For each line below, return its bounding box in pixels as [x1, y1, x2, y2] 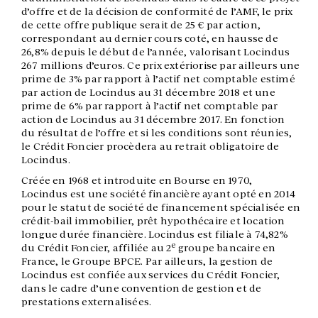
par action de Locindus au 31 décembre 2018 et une [21, 87, 275, 99]
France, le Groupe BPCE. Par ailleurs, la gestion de [21, 256, 273, 268]
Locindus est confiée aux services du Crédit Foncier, [21, 269, 280, 281]
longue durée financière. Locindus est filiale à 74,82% [21, 229, 288, 241]
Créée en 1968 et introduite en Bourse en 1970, [21, 175, 253, 187]
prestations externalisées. [21, 296, 152, 308]
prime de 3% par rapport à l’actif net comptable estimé [21, 73, 295, 85]
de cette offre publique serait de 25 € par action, [21, 19, 261, 31]
